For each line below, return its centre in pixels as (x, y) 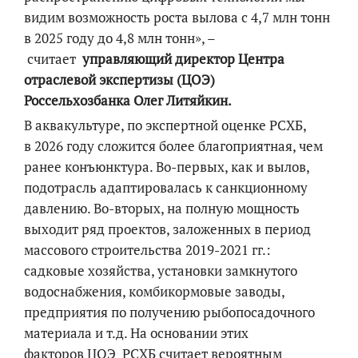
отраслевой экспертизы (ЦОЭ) (119, 80)
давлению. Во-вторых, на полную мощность (162, 209)
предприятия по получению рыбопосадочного (169, 312)
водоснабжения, (76, 292)
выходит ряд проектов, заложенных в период (167, 229)
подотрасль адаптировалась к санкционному (166, 188)
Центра (261, 59)
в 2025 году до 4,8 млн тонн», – (120, 38)
